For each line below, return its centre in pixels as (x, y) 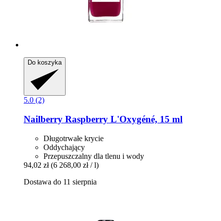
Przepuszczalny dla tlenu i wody (94, 156)
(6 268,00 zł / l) (75, 165)
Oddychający (64, 147)
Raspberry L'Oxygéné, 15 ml (123, 119)
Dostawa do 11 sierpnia (60, 182)
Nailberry (43, 119)
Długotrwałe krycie (74, 138)
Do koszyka (45, 63)
